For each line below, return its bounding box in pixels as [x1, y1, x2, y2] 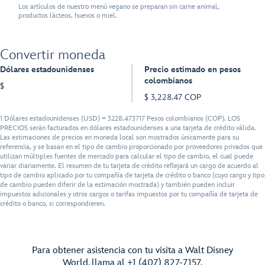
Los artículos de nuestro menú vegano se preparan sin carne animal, [18, 2, 220, 12]
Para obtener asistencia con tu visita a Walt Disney [32, 244, 233, 256]
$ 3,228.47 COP [144, 92, 201, 102]
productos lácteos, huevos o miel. [18, 11, 118, 21]
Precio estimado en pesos [144, 64, 241, 75]
